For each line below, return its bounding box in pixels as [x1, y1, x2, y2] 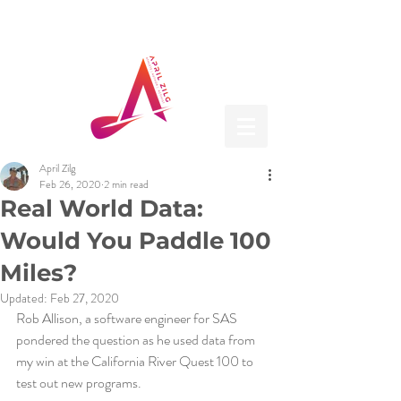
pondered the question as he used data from [16, 329, 258, 350]
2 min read [104, 176, 149, 192]
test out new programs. [16, 372, 141, 393]
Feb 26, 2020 [39, 176, 101, 192]
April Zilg [39, 160, 76, 176]
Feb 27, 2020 [50, 289, 119, 307]
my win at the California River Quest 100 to [16, 351, 256, 371]
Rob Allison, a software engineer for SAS [16, 308, 240, 328]
